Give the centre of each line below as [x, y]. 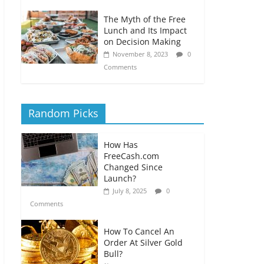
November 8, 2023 [140, 54]
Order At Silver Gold [143, 242]
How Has [121, 145]
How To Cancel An [139, 231]
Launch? [120, 178]
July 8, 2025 [130, 191]
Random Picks [63, 113]
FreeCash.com [131, 156]
